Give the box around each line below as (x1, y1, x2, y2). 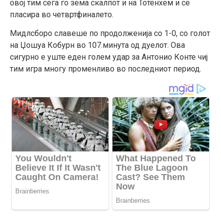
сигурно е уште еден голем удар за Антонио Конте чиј (10, 52, 208, 62)
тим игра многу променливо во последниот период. (10, 64, 201, 74)
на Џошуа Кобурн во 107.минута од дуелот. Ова (10, 40, 185, 50)
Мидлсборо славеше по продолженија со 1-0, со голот (10, 29, 210, 38)
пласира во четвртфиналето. (10, 9, 113, 19)
